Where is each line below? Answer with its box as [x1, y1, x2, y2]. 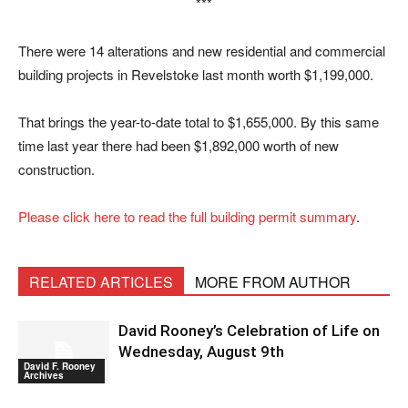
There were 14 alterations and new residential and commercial [18, 41, 385, 60]
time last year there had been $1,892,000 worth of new [18, 136, 339, 155]
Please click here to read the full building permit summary [18, 207, 356, 226]
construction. [18, 159, 95, 178]
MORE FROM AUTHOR [195, 271, 351, 292]
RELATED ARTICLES [29, 271, 173, 292]
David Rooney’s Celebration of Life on [118, 321, 380, 340]
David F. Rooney [24, 359, 96, 372]
